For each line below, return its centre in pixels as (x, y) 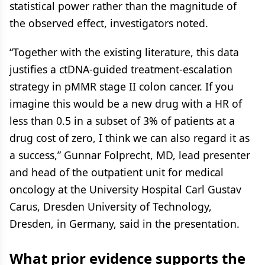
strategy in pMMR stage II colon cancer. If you (122, 86)
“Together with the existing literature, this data (124, 52)
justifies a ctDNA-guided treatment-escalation (121, 69)
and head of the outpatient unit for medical (117, 172)
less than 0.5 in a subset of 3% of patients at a (122, 121)
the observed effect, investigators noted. (109, 23)
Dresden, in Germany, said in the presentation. (125, 224)
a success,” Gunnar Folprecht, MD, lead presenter (130, 155)
